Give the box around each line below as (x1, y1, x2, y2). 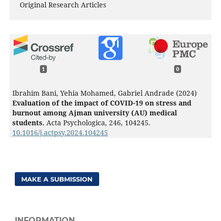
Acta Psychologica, (46, 118, 109, 128)
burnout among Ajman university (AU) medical (12, 108, 177, 118)
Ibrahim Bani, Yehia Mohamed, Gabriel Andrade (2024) (12, 88, 197, 98)
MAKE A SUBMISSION (21, 175, 93, 184)
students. (12, 118, 46, 128)
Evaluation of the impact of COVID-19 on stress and (12, 98, 191, 108)
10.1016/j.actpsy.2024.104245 (12, 128, 108, 138)
